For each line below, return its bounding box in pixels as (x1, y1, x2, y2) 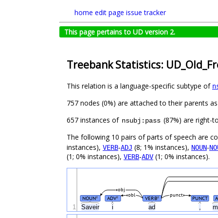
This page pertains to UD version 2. (64, 27, 175, 36)
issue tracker (126, 8, 166, 17)
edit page (95, 8, 124, 17)
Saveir (81, 203, 101, 211)
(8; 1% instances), (132, 143, 191, 152)
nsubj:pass (122, 117, 161, 125)
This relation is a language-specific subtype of (67, 81, 212, 91)
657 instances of (67, 115, 121, 125)
